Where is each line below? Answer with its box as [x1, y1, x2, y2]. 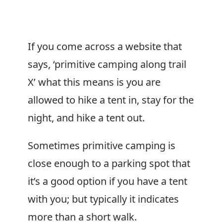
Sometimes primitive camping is [28, 139, 175, 152]
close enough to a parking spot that [28, 157, 190, 170]
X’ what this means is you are [28, 75, 161, 89]
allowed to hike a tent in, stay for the [28, 93, 194, 107]
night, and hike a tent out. [28, 111, 145, 124]
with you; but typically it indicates [28, 192, 179, 206]
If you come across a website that [28, 40, 182, 53]
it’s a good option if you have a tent [28, 174, 187, 188]
